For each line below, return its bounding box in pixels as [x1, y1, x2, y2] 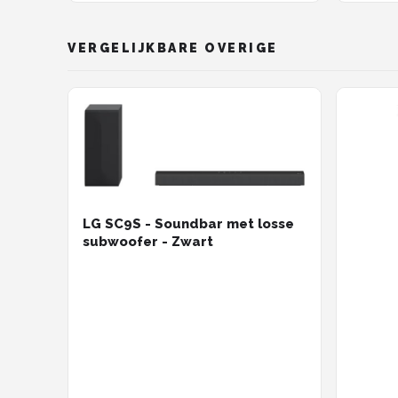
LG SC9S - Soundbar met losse [83, 216, 294, 233]
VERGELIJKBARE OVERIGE [68, 40, 278, 55]
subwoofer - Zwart [83, 234, 213, 251]
